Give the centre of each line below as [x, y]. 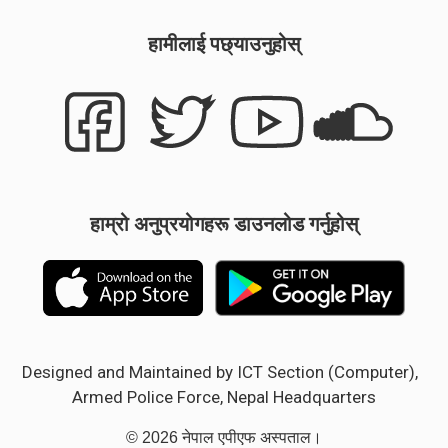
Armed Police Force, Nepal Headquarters [224, 397]
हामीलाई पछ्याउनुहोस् [224, 44]
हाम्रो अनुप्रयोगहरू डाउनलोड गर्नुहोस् [224, 224]
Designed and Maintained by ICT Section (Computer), [224, 372]
